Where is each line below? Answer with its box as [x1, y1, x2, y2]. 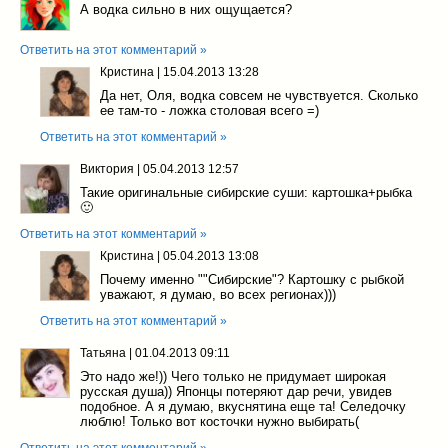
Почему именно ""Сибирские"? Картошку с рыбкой [100, 272, 404, 288]
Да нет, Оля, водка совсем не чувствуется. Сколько [100, 88, 418, 104]
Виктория [80, 162, 134, 177]
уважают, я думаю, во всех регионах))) [100, 287, 336, 303]
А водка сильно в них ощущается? [80, 2, 292, 18]
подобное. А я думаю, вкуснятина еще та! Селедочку [80, 399, 406, 415]
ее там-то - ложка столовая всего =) [100, 103, 319, 119]
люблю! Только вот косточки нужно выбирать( [80, 414, 359, 430]
